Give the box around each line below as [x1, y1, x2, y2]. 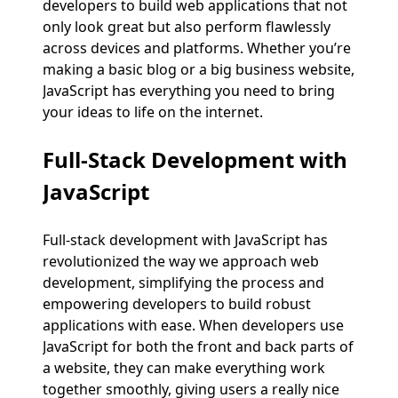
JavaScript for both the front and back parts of [43, 336, 354, 356]
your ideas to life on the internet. [43, 101, 263, 122]
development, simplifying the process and [43, 272, 324, 292]
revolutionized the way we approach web [43, 251, 319, 271]
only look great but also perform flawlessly [43, 16, 330, 36]
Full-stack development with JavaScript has [43, 229, 328, 250]
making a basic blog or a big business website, [43, 59, 354, 79]
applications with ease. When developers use [43, 314, 344, 335]
